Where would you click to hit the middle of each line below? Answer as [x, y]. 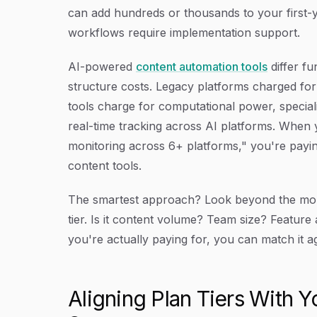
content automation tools [202, 66]
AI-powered [102, 66]
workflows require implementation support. [184, 32]
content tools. [105, 165]
